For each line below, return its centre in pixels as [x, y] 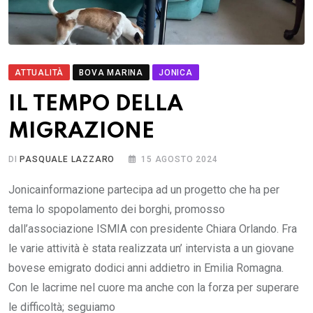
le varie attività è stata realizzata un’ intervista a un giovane [151, 248]
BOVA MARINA [111, 72]
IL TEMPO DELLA [96, 104]
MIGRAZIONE [81, 131]
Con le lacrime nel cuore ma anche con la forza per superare [154, 287]
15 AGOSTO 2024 [180, 159]
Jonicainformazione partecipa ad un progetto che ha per [144, 189]
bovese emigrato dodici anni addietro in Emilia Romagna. [146, 268]
